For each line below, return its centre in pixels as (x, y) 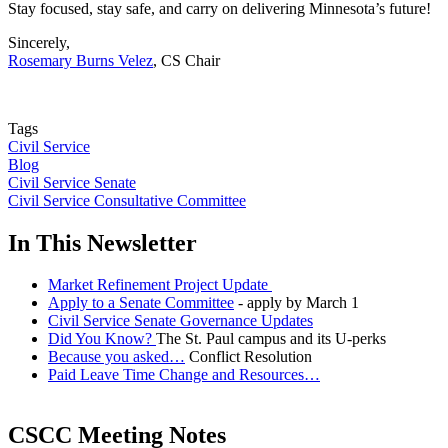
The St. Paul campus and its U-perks (271, 339)
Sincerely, (39, 42)
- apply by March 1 (296, 303)
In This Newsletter (102, 242)
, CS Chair (186, 60)
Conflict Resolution (248, 357)
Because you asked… (116, 357)
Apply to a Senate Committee (141, 303)
